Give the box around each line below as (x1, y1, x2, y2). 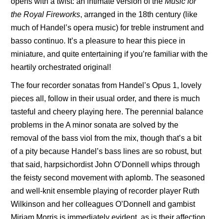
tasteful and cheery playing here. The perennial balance (11, 107, 204, 116)
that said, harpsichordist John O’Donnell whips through (11, 160, 200, 169)
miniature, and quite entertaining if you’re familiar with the (11, 49, 208, 58)
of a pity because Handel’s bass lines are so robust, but (11, 147, 202, 155)
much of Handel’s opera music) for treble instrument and (11, 23, 204, 32)
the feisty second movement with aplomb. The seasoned (11, 173, 205, 182)
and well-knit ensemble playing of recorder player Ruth (11, 186, 200, 195)
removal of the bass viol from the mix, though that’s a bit (11, 133, 202, 142)
